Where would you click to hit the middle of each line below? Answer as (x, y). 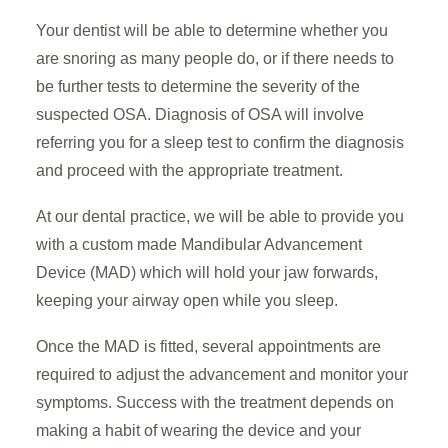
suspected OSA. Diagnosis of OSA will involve (200, 114)
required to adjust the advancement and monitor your (222, 374)
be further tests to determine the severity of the (198, 86)
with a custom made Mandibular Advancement (199, 244)
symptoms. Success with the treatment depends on (215, 402)
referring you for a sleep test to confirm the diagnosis (220, 142)
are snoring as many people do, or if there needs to (215, 58)
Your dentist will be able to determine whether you (212, 30)
